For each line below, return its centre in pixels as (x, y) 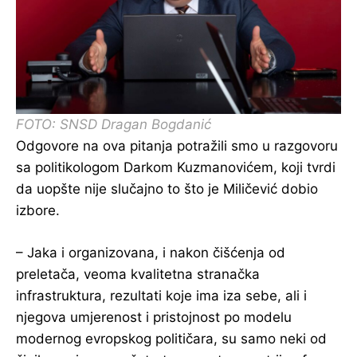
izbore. (38, 210)
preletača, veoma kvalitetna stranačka (138, 274)
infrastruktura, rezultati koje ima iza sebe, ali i (161, 295)
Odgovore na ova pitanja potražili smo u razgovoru (177, 145)
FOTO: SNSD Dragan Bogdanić (114, 124)
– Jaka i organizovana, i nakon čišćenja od (151, 252)
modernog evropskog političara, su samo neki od (171, 338)
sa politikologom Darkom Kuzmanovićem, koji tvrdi (176, 167)
